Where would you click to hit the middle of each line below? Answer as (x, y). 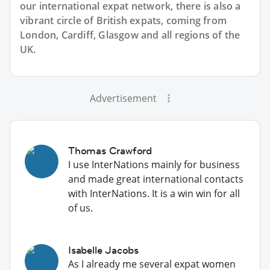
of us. (80, 208)
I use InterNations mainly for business (154, 164)
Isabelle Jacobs (103, 250)
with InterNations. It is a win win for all (154, 193)
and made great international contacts (156, 179)
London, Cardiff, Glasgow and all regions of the (130, 35)
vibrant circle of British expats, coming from (124, 20)
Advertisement (123, 98)
